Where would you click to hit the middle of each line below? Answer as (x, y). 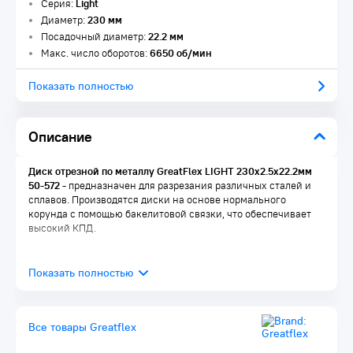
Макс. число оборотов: (95, 53)
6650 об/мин (181, 53)
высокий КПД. (62, 228)
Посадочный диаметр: (95, 37)
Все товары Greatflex (82, 327)
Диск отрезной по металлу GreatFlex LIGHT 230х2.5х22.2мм (170, 171)
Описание (60, 137)
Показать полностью (81, 85)
